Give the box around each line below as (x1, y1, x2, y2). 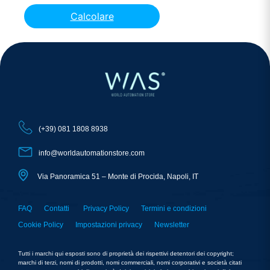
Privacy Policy (83, 204, 129, 213)
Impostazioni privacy (75, 220, 142, 229)
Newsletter (154, 220, 189, 229)
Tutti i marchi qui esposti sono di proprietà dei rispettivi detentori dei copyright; (18, 250, 234, 257)
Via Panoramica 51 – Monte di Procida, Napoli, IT (37, 172, 198, 181)
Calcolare (70, 10, 114, 22)
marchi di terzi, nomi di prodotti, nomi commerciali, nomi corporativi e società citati (18, 259, 242, 266)
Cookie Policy (18, 220, 63, 229)
